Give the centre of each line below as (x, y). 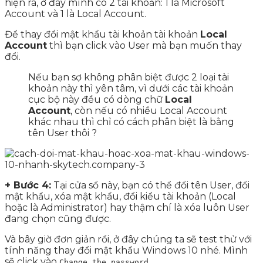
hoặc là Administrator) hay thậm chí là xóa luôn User (127, 208)
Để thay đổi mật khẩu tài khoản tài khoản (102, 35)
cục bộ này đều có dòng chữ (97, 100)
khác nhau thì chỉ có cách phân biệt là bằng (131, 122)
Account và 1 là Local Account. (75, 14)
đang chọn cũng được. (58, 219)
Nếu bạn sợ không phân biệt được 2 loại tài (129, 77)
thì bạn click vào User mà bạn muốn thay (144, 46)
